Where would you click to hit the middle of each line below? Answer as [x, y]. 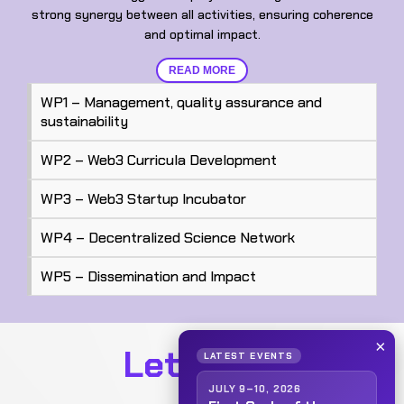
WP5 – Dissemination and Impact [148, 276]
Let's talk [202, 364]
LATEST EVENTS [249, 356]
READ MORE [202, 70]
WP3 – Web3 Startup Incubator [143, 198]
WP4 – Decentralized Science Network [168, 237]
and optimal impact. [202, 34]
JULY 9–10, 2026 [255, 389]
